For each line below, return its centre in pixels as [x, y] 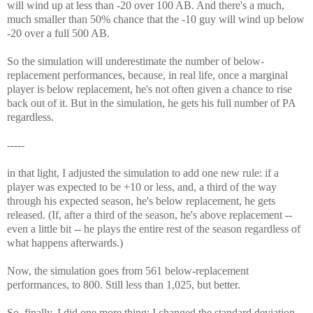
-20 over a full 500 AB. [58, 34]
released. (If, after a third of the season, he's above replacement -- [150, 215]
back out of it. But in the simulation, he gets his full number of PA [151, 103]
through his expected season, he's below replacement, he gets [141, 201]
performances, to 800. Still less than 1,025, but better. [124, 285]
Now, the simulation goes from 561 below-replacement [128, 271]
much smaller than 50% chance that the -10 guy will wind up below [156, 20]
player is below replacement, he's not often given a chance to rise [150, 89]
